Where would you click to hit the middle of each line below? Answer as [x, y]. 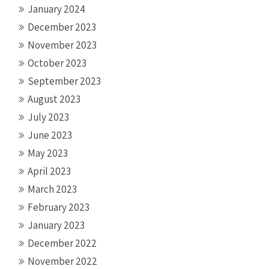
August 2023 [54, 99]
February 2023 [59, 207]
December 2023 [62, 27]
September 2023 [64, 81]
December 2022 [62, 243]
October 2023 [57, 63]
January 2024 [56, 9]
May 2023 [48, 153]
